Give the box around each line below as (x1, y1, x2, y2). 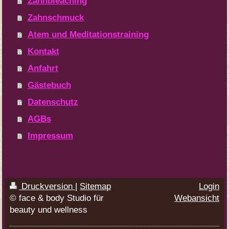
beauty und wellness (9, 205, 87, 215)
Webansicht (174, 193, 220, 203)
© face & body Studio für (9, 193, 104, 203)
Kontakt (27, 47, 59, 56)
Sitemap (79, 181, 111, 191)
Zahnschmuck (27, 13, 84, 22)
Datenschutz (27, 97, 78, 107)
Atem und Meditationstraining (27, 30, 149, 39)
